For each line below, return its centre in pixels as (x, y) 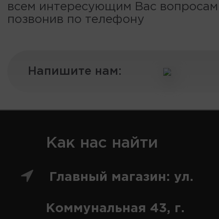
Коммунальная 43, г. (115, 209)
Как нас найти (102, 143)
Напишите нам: (75, 72)
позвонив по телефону (76, 20)
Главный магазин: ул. (121, 177)
